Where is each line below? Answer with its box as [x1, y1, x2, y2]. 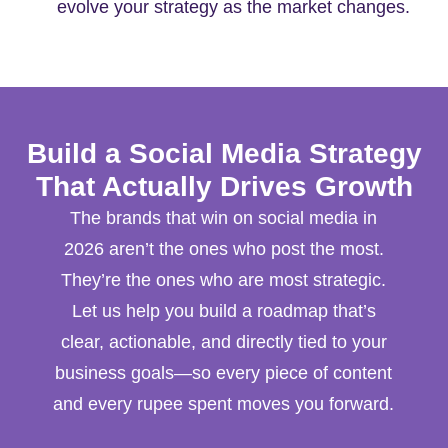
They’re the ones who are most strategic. [61, 270, 387, 291]
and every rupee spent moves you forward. [53, 394, 395, 415]
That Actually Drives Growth [35, 171, 413, 203]
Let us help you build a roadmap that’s [71, 301, 376, 322]
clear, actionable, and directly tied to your [60, 332, 387, 353]
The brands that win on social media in [70, 208, 378, 229]
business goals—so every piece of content [55, 363, 393, 384]
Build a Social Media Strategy [26, 138, 422, 170]
